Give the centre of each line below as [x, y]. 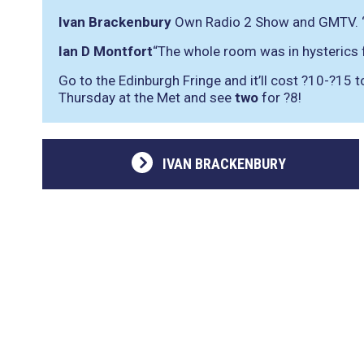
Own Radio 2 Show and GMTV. [266, 22]
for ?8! [280, 97]
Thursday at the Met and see [147, 97]
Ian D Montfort [106, 51]
